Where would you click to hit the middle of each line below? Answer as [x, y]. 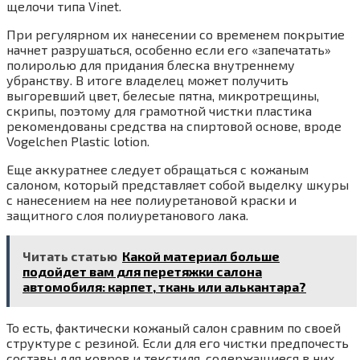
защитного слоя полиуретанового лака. [127, 215]
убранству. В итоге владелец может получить [147, 80]
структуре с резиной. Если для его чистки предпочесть [178, 343]
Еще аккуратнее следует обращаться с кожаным [157, 170]
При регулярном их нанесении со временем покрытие [176, 35]
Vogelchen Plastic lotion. [78, 141]
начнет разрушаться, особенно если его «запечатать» [169, 50]
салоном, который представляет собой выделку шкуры [178, 185]
